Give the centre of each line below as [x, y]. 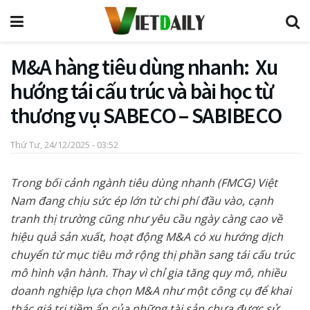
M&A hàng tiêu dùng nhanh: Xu [144, 67]
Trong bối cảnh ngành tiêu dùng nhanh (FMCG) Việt [144, 182]
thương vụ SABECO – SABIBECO [146, 116]
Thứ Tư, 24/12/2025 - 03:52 [64, 144]
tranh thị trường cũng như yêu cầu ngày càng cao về [146, 218]
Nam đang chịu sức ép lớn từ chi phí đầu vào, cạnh [142, 200]
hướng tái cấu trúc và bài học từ [142, 91]
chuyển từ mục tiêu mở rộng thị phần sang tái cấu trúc [153, 254]
